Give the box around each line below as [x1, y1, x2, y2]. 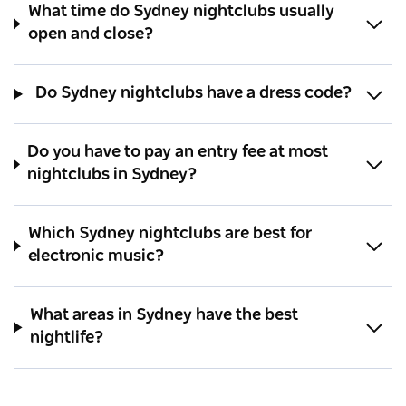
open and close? [28, 26, 155, 43]
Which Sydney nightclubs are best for [28, 226, 313, 243]
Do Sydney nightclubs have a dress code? [34, 85, 353, 102]
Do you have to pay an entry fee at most [27, 144, 329, 161]
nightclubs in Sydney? [27, 167, 198, 184]
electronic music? [28, 248, 166, 266]
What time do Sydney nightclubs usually [28, 4, 335, 21]
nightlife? [30, 330, 105, 347]
